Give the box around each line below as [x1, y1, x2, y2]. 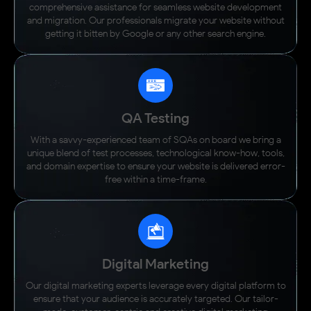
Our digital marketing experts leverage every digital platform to [25, 279, 286, 292]
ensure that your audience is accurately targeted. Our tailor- [33, 292, 278, 305]
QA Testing [121, 109, 190, 126]
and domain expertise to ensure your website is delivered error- [26, 160, 285, 172]
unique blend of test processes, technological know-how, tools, [26, 146, 285, 159]
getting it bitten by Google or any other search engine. [45, 27, 266, 40]
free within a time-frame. [104, 173, 207, 185]
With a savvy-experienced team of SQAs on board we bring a [30, 133, 281, 146]
